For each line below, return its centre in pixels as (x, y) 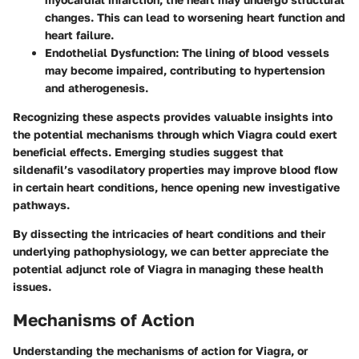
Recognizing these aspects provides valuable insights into (173, 117)
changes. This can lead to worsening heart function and (195, 17)
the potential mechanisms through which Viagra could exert (175, 134)
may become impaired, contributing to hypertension (185, 70)
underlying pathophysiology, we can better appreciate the (171, 251)
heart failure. (79, 35)
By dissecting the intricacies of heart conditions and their (169, 234)
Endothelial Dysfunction (110, 52)
